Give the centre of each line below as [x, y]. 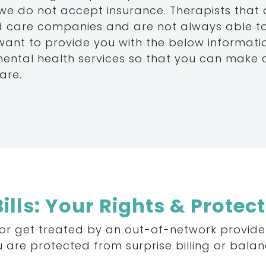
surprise [149, 246]
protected [61, 246]
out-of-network [171, 230]
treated [61, 230]
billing [193, 246]
